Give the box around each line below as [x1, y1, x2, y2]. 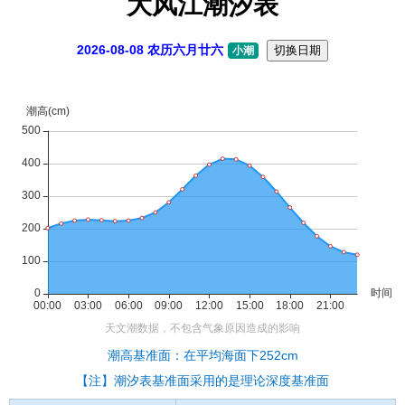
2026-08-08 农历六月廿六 [77, 42, 223, 57]
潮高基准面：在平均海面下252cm [107, 347, 298, 363]
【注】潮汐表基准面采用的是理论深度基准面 [76, 372, 329, 388]
